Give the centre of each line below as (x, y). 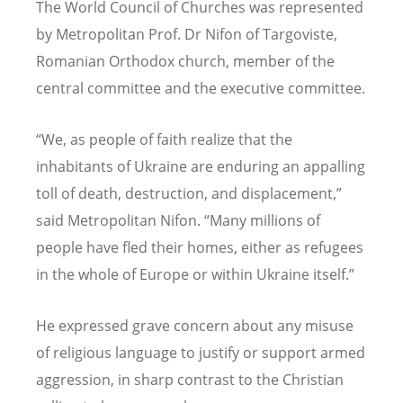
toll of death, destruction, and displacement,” (189, 194)
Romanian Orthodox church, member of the (185, 61)
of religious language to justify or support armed (201, 353)
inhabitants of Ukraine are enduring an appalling (201, 167)
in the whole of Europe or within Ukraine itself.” (195, 275)
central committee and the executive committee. (201, 88)
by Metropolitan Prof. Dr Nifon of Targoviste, (187, 34)
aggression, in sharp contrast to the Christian (190, 380)
